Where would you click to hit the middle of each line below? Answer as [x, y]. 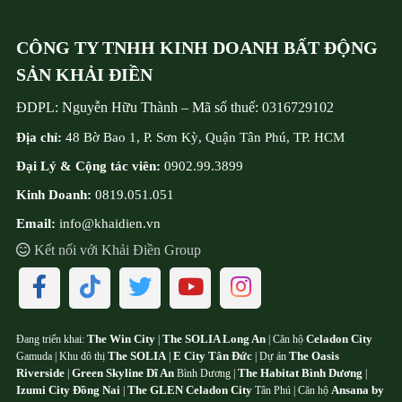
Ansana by [358, 390]
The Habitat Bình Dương [300, 373]
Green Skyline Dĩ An [123, 373]
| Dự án [271, 357]
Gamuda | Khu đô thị [62, 357]
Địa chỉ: [39, 138]
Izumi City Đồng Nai [68, 390]
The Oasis [314, 356]
